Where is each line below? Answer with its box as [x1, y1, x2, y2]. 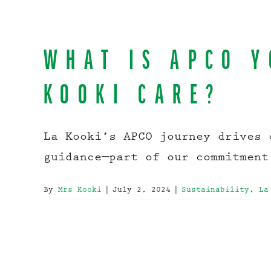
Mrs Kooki [58, 184, 102, 194]
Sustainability [181, 184, 249, 194]
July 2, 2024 [113, 184, 171, 194]
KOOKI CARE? [44, 79, 222, 108]
